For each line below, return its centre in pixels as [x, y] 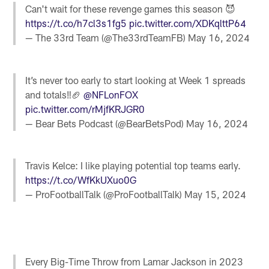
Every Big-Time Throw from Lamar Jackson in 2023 [134, 262]
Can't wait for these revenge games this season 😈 [131, 9]
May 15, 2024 [216, 194]
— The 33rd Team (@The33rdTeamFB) [107, 38]
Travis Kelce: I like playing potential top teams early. [133, 165]
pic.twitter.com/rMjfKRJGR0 [85, 109]
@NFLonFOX [111, 94]
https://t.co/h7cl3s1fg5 [76, 23]
